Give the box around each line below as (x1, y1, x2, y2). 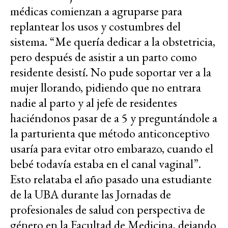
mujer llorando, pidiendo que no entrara (10, 79, 201, 95)
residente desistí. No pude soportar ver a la (10, 64, 211, 80)
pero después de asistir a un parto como (10, 48, 197, 65)
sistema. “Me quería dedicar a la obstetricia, (10, 33, 215, 49)
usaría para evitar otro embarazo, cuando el (10, 140, 213, 156)
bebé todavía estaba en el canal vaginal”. (10, 155, 201, 172)
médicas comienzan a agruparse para (10, 3, 182, 19)
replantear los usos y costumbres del (10, 18, 181, 34)
